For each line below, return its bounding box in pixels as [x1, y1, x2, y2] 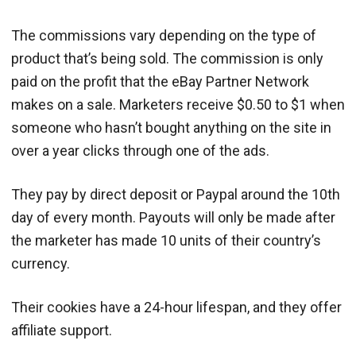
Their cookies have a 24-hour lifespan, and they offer [11, 298, 342, 315]
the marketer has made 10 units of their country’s [11, 231, 321, 249]
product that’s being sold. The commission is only [11, 49, 323, 67]
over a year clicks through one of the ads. [11, 141, 269, 159]
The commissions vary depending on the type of [11, 26, 316, 44]
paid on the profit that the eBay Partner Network [11, 72, 309, 90]
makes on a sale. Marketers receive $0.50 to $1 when [11, 95, 345, 113]
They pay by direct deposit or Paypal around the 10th [11, 185, 340, 203]
